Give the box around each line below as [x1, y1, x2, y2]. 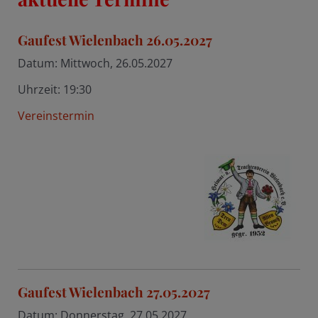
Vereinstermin [17, 108, 94, 124]
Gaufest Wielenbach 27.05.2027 [17, 283, 210, 302]
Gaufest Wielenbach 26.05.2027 [17, 31, 212, 50]
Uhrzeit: [17, 82, 63, 98]
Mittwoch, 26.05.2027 [60, 55, 172, 72]
